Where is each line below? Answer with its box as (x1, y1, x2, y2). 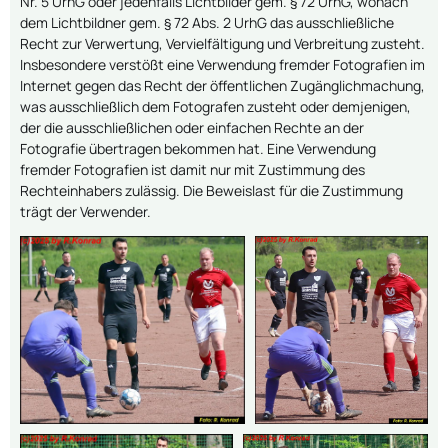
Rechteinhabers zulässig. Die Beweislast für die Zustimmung (20, 180, 403, 200)
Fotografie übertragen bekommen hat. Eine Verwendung (20, 138, 376, 158)
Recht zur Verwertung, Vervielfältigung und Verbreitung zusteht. (20, 33, 428, 53)
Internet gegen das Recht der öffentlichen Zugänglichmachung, (20, 75, 425, 95)
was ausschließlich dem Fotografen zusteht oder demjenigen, (20, 96, 411, 116)
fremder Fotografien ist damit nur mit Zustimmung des (20, 159, 365, 179)
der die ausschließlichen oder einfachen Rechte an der (20, 117, 364, 137)
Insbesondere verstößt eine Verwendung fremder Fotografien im (20, 54, 425, 74)
